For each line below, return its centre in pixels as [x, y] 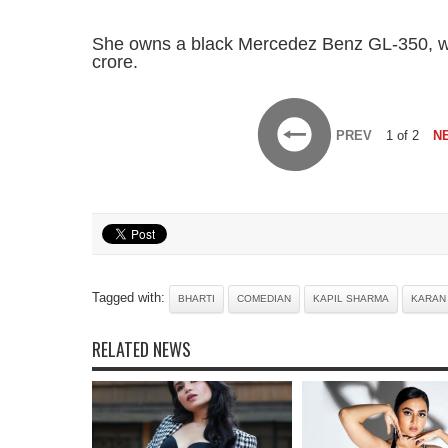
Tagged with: [130, 297]
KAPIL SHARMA [351, 298]
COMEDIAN [264, 298]
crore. [115, 62]
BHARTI [196, 298]
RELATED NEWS [141, 349]
